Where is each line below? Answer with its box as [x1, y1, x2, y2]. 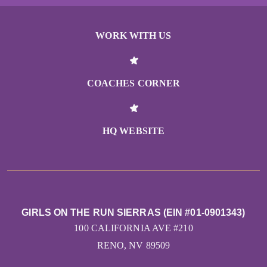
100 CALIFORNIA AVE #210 [74, 223, 193, 234]
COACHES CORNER [86, 78, 181, 89]
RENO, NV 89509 [97, 240, 170, 251]
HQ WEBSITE [103, 126, 164, 136]
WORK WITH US [95, 30, 172, 41]
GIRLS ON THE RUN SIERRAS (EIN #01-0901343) [21, 207, 246, 218]
